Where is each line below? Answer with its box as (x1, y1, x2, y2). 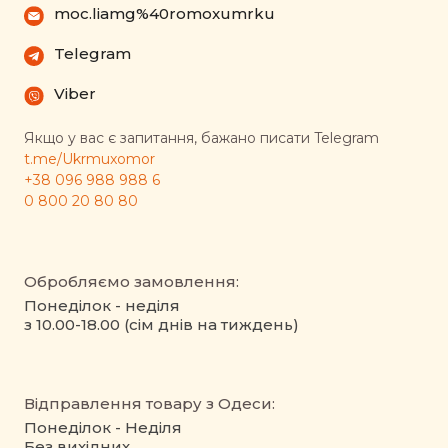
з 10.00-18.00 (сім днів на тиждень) (24, 315, 299, 335)
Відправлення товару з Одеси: (24, 394, 275, 414)
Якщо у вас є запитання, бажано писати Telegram (24, 129, 379, 148)
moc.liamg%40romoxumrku (54, 4, 275, 24)
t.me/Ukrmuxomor (24, 150, 155, 169)
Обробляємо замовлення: (24, 272, 239, 292)
